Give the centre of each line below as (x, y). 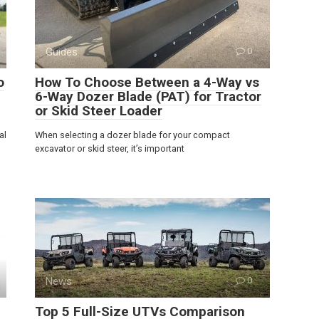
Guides (62, 52)
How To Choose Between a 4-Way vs (147, 82)
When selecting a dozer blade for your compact (132, 135)
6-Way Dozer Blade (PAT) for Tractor (148, 96)
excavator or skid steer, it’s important (110, 148)
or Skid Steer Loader (99, 110)
